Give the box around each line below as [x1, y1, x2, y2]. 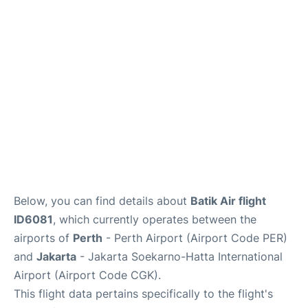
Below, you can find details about [14, 194, 190, 208]
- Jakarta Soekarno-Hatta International [76, 250, 283, 264]
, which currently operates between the [53, 212, 256, 227]
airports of [14, 231, 73, 245]
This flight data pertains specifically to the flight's [14, 287, 273, 301]
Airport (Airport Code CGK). [14, 268, 161, 283]
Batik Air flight [190, 194, 266, 208]
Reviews [11, 9, 48, 21]
